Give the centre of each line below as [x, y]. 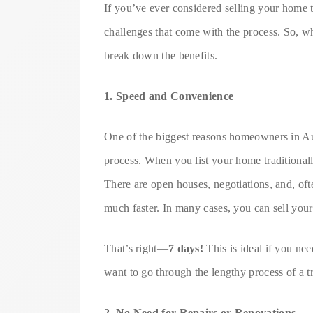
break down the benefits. [161, 55]
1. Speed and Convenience [169, 96]
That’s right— [136, 248]
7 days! [186, 248]
